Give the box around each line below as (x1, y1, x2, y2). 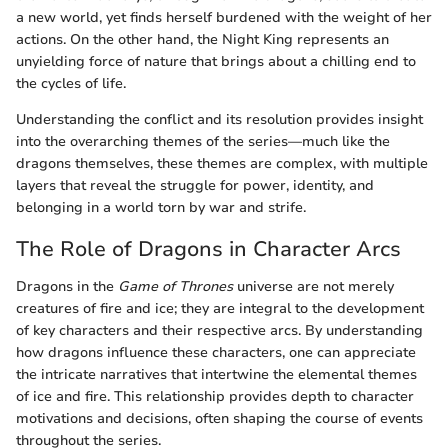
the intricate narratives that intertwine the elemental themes (16, 365, 417, 385)
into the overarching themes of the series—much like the (16, 131, 390, 151)
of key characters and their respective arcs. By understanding (16, 321, 423, 341)
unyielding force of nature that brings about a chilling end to (16, 51, 416, 71)
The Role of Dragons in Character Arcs (16, 234, 401, 263)
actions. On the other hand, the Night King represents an (16, 29, 389, 49)
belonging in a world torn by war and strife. (16, 197, 306, 217)
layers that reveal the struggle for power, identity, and (16, 175, 374, 195)
